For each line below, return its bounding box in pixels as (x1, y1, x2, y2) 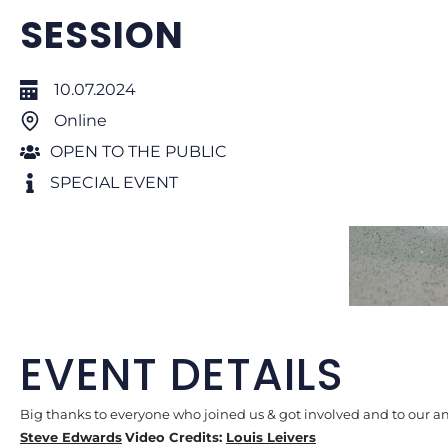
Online (50, 111, 107, 130)
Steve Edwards (20, 429, 122, 445)
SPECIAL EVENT (50, 173, 178, 192)
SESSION (20, 9, 184, 61)
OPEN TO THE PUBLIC (50, 142, 227, 161)
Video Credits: (125, 429, 226, 445)
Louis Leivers (226, 429, 316, 445)
